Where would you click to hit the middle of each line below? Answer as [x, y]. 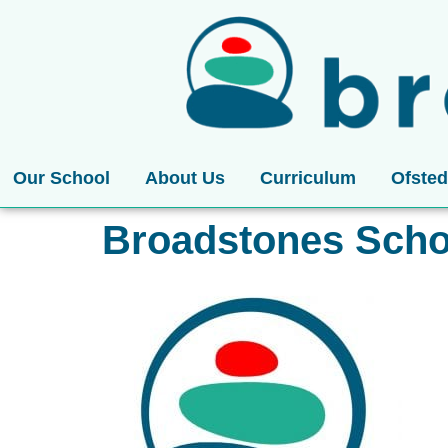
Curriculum [307, 178]
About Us [184, 178]
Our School [61, 178]
